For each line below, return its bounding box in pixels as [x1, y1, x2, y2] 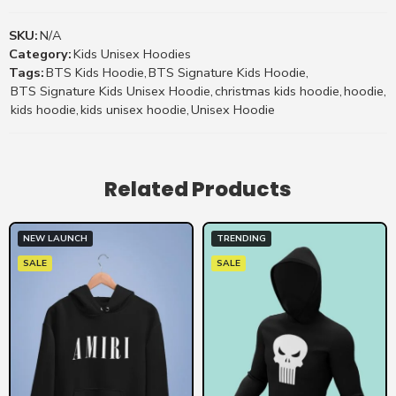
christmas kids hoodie [215, 82, 339, 101]
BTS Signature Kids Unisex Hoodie [11, 82, 210, 101]
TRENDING [217, 232, 266, 246]
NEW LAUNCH [23, 232, 88, 246]
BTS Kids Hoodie [46, 64, 144, 82]
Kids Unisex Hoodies [73, 45, 191, 64]
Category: [9, 45, 72, 64]
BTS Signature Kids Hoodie [148, 64, 306, 82]
